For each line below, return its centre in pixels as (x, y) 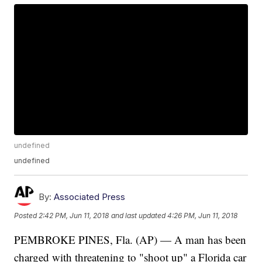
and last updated (139, 215)
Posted (27, 215)
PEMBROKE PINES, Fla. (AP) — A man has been (130, 240)
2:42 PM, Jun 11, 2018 (74, 215)
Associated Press (90, 197)
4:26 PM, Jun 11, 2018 (203, 215)
